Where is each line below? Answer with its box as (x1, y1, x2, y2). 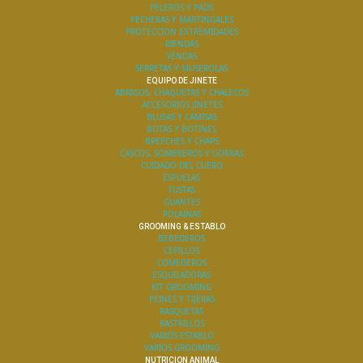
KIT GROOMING (152, 281, 211, 293)
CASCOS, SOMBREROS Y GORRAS (120, 147, 243, 159)
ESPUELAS (163, 172, 200, 183)
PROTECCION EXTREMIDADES (125, 26, 238, 37)
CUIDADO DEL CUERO (140, 160, 223, 171)
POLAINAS (162, 208, 201, 220)
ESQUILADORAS (152, 269, 211, 280)
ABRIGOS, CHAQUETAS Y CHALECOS (114, 87, 249, 98)
